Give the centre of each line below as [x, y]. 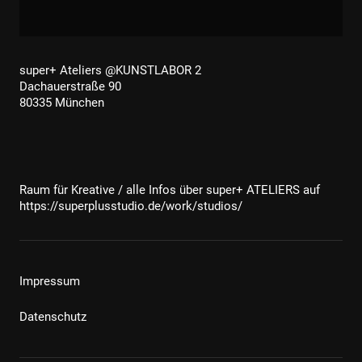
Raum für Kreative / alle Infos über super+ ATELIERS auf [170, 189]
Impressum [50, 281]
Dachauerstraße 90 [70, 86]
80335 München [62, 102]
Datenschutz [53, 316]
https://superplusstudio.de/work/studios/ [131, 206]
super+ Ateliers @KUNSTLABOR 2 [110, 70]
